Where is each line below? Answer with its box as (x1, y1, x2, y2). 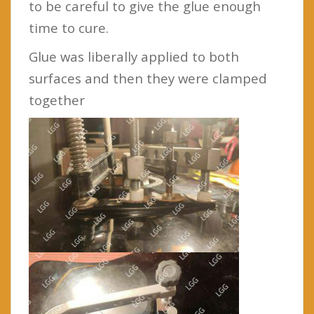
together (29, 90, 85, 109)
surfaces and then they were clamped (29, 69, 267, 87)
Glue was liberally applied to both (29, 47, 239, 65)
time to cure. (29, 18, 109, 36)
